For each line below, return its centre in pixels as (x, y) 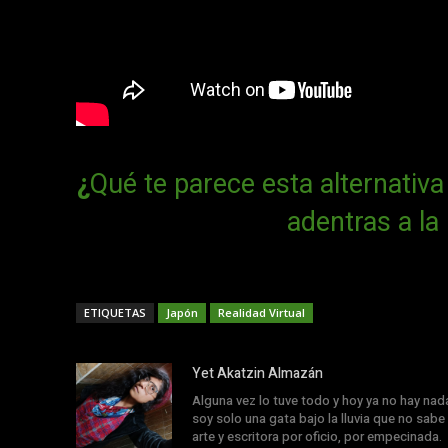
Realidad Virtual (261, 312)
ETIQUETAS (115, 312)
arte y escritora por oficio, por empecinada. (317, 436)
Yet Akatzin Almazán (257, 373)
